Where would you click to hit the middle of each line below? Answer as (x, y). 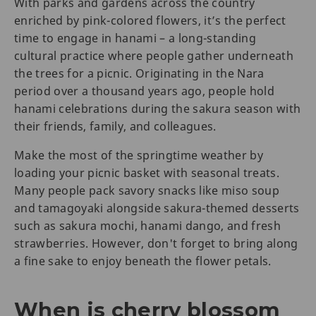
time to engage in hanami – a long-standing (135, 38)
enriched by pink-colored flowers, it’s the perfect (150, 21)
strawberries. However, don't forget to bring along (156, 244)
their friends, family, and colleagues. (115, 127)
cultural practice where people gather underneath (154, 56)
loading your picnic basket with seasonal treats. (147, 173)
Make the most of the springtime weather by (139, 156)
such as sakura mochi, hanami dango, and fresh (148, 226)
